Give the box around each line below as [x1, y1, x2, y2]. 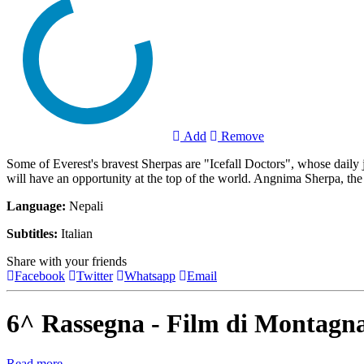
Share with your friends [6, 253, 127, 268]
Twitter [76, 268, 113, 283]
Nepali [66, 198, 103, 213]
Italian [58, 226, 93, 240]
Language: [6, 198, 66, 213]
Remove [218, 128, 264, 143]
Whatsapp [124, 268, 175, 283]
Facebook [15, 268, 65, 283]
